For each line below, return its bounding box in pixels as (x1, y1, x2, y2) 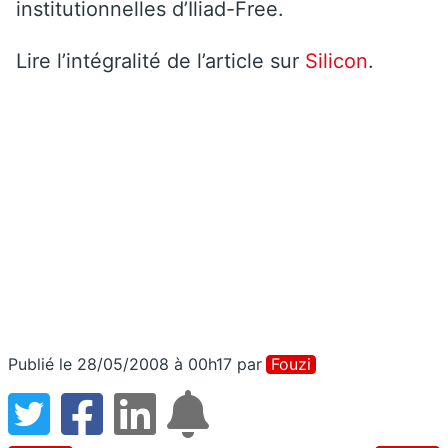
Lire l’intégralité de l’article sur (16, 48, 305, 73)
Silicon (305, 48, 368, 73)
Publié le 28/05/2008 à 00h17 (8, 353, 232, 374)
